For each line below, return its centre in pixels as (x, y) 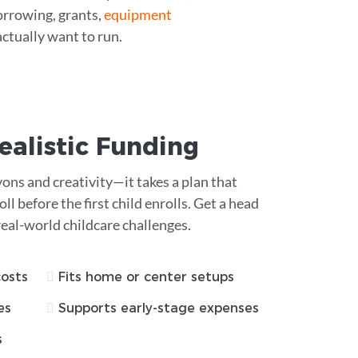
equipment (138, 14)
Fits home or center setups (146, 276)
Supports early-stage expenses (159, 308)
